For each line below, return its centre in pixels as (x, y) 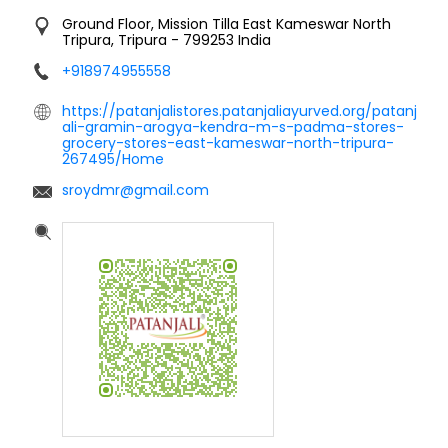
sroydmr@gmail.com (135, 189)
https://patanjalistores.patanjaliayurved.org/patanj (239, 110)
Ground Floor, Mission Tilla (150, 23)
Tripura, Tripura (116, 39)
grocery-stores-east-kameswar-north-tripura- (228, 142)
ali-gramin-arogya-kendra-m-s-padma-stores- (233, 126)
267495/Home (113, 158)
